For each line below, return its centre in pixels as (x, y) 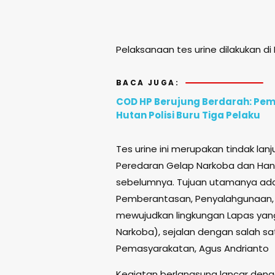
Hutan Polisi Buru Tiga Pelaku (188, 115)
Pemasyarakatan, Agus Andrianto (192, 249)
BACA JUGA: (148, 83)
